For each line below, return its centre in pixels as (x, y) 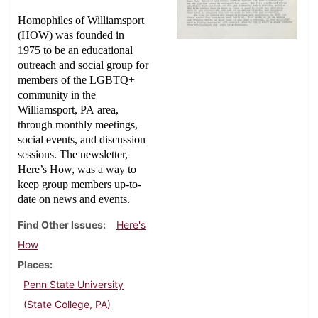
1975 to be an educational (75, 50)
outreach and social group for (83, 65)
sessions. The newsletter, (73, 155)
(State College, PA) (67, 305)
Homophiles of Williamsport (81, 21)
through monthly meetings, (78, 125)
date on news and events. (74, 199)
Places (34, 265)
